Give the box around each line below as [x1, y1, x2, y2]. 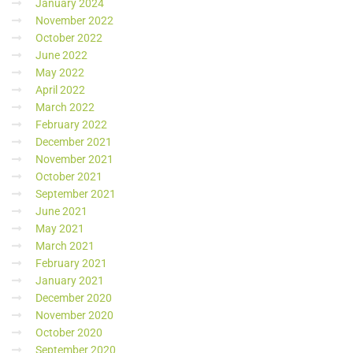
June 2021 [35, 205, 87, 217]
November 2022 [35, 14, 113, 27]
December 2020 [35, 292, 112, 304]
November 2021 [35, 153, 113, 165]
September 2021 [35, 188, 116, 200]
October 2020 [35, 326, 102, 339]
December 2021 [35, 136, 112, 148]
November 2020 [35, 309, 113, 321]
